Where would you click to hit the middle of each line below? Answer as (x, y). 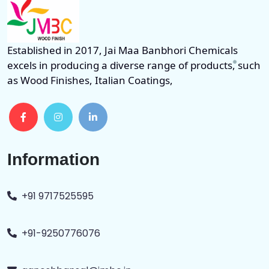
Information (53, 160)
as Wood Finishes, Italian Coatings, (90, 80)
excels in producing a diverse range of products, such (134, 65)
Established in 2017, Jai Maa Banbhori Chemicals (122, 50)
